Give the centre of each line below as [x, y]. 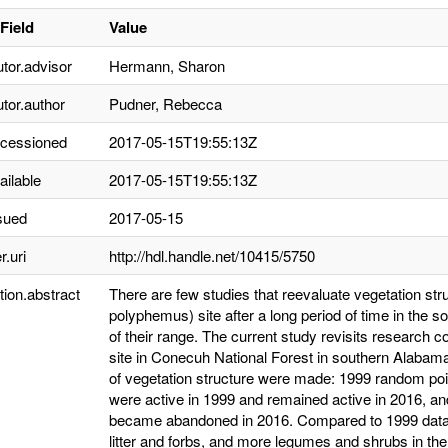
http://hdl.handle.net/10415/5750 [212, 255]
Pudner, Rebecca [165, 103]
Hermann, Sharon [167, 65]
